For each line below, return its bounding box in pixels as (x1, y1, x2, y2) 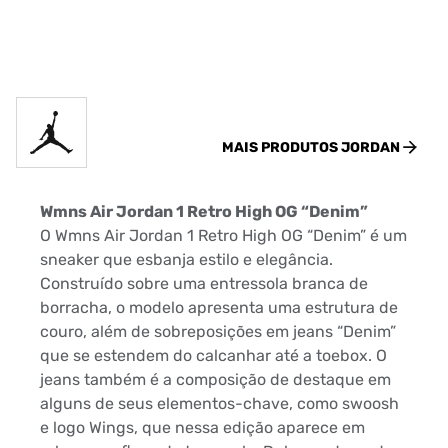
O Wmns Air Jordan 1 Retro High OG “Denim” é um (40, 226, 407, 245)
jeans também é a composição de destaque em (40, 370, 391, 389)
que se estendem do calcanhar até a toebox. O (40, 346, 387, 365)
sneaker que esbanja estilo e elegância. (40, 250, 333, 269)
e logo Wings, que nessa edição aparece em (40, 418, 365, 437)
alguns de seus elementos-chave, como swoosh (40, 394, 399, 413)
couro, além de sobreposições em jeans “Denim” (40, 322, 396, 341)
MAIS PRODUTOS (222, 139, 341, 156)
